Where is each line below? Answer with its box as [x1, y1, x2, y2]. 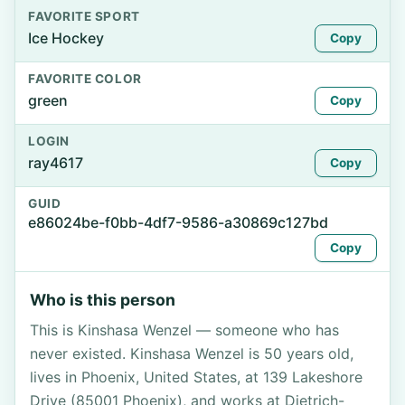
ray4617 [28, 154, 83, 172]
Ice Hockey [28, 29, 104, 47]
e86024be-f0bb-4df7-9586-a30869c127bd [28, 213, 328, 231]
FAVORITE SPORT [28, 9, 140, 24]
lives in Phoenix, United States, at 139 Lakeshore [30, 368, 363, 386]
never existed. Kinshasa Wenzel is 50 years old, [30, 344, 353, 363]
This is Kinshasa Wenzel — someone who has [30, 321, 339, 339]
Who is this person [30, 290, 175, 309]
